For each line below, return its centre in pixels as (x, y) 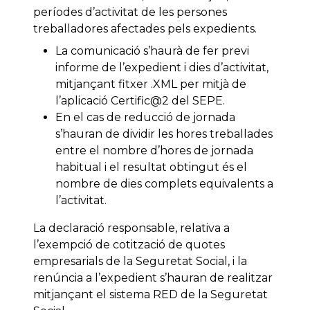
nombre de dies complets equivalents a (164, 184)
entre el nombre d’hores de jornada (154, 151)
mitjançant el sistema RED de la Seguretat (151, 295)
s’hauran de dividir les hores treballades (164, 134)
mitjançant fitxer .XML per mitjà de (151, 84)
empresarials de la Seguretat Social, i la (140, 262)
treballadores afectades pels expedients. (145, 29)
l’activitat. (81, 201)
